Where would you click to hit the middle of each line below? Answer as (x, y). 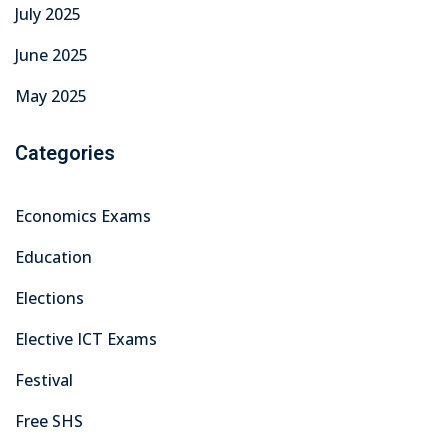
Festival (44, 380)
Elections (49, 298)
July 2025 (48, 14)
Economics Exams (83, 216)
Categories (65, 154)
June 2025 (51, 55)
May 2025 (51, 96)
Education (53, 257)
